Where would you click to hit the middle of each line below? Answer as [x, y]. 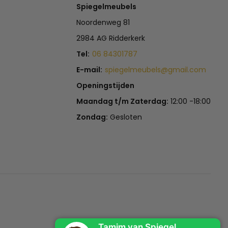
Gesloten [125, 117]
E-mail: [90, 70]
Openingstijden [106, 86]
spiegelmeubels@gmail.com [156, 70]
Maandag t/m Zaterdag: [123, 102]
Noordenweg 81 [103, 23]
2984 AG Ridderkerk [111, 38]
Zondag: [92, 117]
